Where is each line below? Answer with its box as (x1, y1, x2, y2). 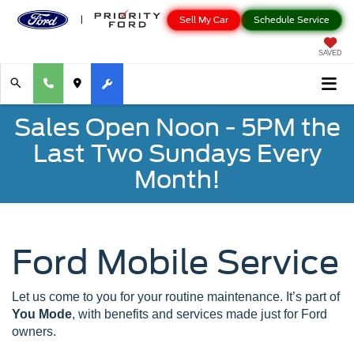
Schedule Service (254, 13, 330, 25)
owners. (12, 324, 56, 338)
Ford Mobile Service (12, 242, 339, 282)
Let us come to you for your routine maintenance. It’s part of (12, 289, 340, 303)
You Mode (12, 307, 72, 321)
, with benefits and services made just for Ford (72, 307, 327, 321)
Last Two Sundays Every (32, 138, 322, 168)
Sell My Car (179, 13, 228, 25)
